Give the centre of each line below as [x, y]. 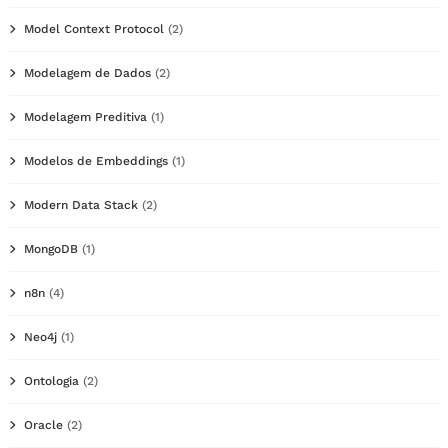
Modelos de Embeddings [96, 160]
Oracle [43, 424]
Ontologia [51, 380]
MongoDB [51, 248]
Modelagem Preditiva [85, 116]
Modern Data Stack [81, 204]
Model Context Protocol [94, 28]
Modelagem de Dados [87, 72]
